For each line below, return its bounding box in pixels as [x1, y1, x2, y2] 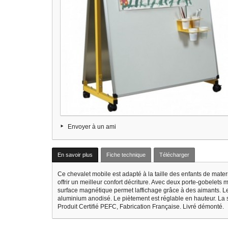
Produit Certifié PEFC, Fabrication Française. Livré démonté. [58, 203, 224, 210]
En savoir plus [58, 152, 93, 158]
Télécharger [159, 152, 189, 158]
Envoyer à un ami [68, 123, 116, 130]
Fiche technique [106, 152, 146, 158]
